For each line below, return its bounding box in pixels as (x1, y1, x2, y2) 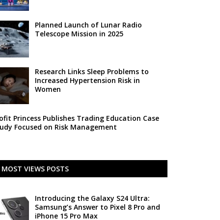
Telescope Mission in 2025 (34, 29, 123, 38)
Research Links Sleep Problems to (34, 67, 149, 76)
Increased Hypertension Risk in (34, 76, 140, 85)
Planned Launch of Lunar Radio (34, 20, 142, 29)
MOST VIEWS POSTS (1, 164, 69, 173)
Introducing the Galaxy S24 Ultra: (34, 193, 150, 203)
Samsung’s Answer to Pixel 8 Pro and (34, 202, 160, 212)
